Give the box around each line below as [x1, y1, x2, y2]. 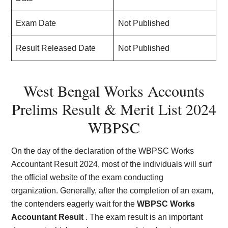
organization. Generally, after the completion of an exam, [11, 186, 214, 195]
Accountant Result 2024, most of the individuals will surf [11, 160, 212, 168]
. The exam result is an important [85, 213, 203, 221]
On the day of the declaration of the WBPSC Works [11, 147, 194, 155]
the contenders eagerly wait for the [11, 199, 137, 208]
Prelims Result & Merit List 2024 [12, 99, 216, 119]
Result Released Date [16, 44, 96, 52]
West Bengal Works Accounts [23, 80, 205, 101]
